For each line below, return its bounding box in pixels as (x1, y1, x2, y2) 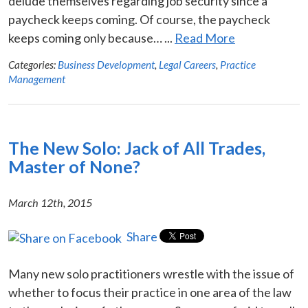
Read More (175, 30, 235, 45)
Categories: (8, 58, 58, 71)
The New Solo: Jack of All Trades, (8, 137, 265, 158)
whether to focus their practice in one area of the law (8, 284, 291, 300)
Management (8, 72, 65, 85)
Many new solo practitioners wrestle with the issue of (8, 265, 294, 281)
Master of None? (8, 155, 140, 177)
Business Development (58, 58, 155, 71)
